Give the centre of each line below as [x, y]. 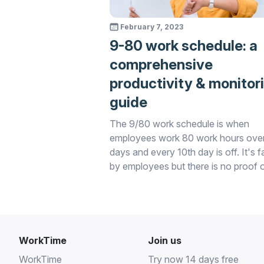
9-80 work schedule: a [183, 46]
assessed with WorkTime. [163, 194]
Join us [164, 240]
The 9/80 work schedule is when [179, 124]
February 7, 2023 [151, 27]
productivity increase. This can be [181, 180]
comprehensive [161, 65]
